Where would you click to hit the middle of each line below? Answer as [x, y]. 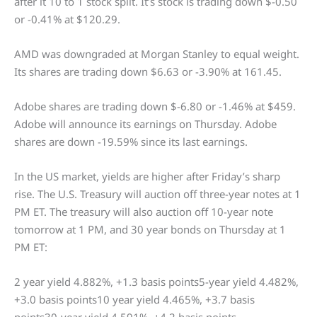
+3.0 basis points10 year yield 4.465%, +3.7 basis [134, 299]
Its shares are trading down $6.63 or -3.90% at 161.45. [148, 71]
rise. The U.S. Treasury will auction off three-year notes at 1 [157, 194]
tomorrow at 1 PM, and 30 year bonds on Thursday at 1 [150, 229]
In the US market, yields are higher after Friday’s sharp [147, 176]
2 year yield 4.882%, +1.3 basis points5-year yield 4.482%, [156, 282]
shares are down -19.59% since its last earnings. [131, 142]
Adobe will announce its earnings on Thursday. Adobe [145, 124]
